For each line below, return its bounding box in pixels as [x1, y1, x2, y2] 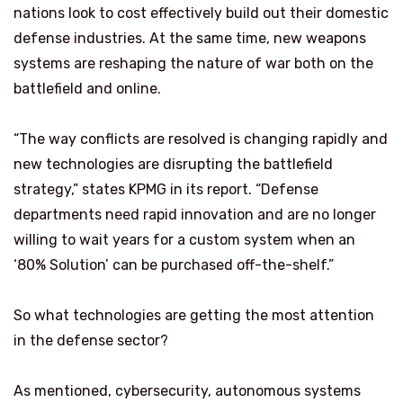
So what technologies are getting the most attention [13, 307, 374, 325]
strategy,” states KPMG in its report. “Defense [13, 181, 318, 199]
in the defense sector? [13, 332, 168, 350]
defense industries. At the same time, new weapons [13, 30, 366, 48]
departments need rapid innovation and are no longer [13, 206, 376, 224]
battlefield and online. [13, 80, 161, 98]
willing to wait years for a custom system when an [13, 231, 355, 249]
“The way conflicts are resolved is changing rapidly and [13, 130, 388, 148]
